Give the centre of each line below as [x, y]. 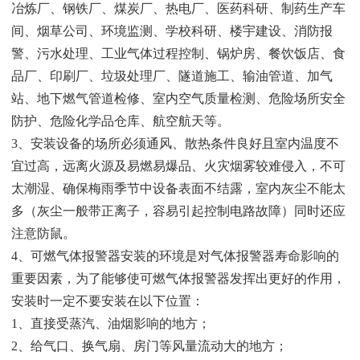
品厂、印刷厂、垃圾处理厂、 [95, 76]
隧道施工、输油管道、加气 [256, 76]
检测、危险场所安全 [288, 98]
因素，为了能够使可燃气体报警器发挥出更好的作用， [191, 278]
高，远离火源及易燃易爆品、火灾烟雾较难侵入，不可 [191, 166]
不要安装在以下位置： [140, 301]
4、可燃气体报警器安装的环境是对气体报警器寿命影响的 [175, 256]
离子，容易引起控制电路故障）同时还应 [230, 211]
